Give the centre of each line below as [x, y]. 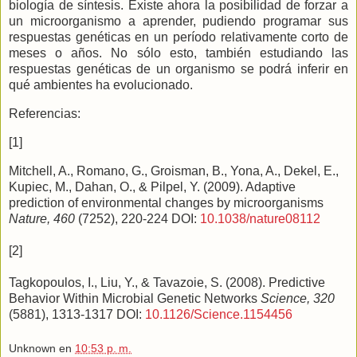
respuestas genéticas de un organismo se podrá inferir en [178, 69]
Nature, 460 [42, 218]
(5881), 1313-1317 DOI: [77, 314]
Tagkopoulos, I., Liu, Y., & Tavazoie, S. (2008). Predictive [167, 282]
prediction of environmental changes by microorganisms [166, 202]
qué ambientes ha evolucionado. [101, 85]
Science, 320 [298, 298]
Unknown [32, 349]
